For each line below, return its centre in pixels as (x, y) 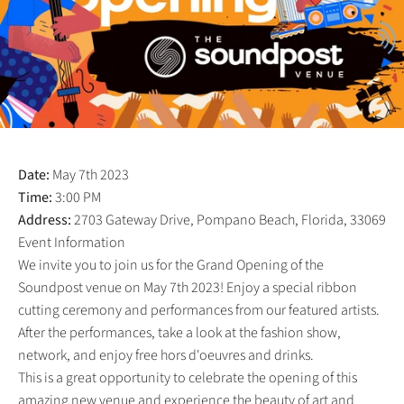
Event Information (72, 242)
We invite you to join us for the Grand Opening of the (171, 265)
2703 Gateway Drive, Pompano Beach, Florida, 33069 (229, 220)
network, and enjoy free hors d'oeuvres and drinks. (166, 355)
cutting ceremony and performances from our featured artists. (199, 310)
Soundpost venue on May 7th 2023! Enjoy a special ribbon (188, 287)
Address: (45, 220)
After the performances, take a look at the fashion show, (179, 332)
